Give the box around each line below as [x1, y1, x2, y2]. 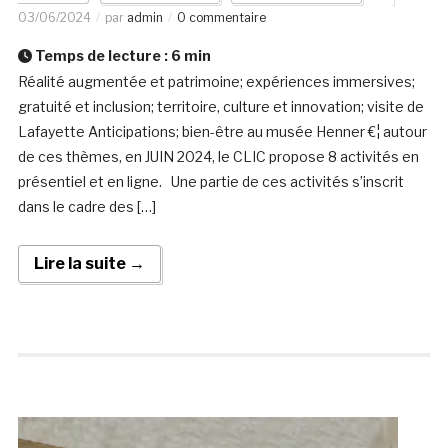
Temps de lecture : [31, 47, 171, 65]
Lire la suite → [33, 254, 145, 274]
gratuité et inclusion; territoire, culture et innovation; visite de [17, 98, 424, 116]
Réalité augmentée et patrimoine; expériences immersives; [17, 73, 415, 91]
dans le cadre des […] [17, 198, 156, 216]
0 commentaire [176, 10, 266, 26]
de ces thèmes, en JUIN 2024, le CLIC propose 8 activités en [17, 148, 419, 166]
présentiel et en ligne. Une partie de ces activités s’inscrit [17, 173, 404, 191]
